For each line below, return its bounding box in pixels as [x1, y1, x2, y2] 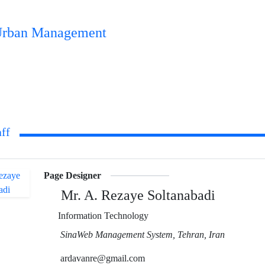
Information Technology [56, 210, 148, 221]
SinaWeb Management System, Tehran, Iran [60, 229, 225, 240]
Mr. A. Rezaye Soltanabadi [57, 188, 215, 203]
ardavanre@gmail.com [58, 253, 145, 264]
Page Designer [44, 170, 101, 181]
